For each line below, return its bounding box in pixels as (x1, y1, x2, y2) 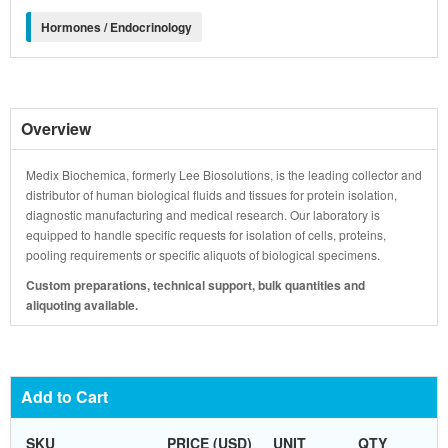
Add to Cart (21, 385, 108, 408)
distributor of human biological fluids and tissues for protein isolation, (26, 186, 397, 203)
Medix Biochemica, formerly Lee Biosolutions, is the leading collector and (26, 166, 422, 183)
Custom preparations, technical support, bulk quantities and (26, 276, 365, 294)
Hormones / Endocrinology (41, 18, 192, 36)
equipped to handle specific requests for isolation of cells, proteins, (26, 226, 386, 243)
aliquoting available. (26, 296, 138, 314)
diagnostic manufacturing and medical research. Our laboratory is (26, 206, 380, 223)
